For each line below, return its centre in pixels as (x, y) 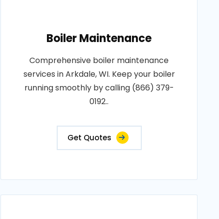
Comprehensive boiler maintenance (99, 60)
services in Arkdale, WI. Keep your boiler (99, 74)
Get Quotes (89, 138)
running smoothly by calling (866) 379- (99, 88)
